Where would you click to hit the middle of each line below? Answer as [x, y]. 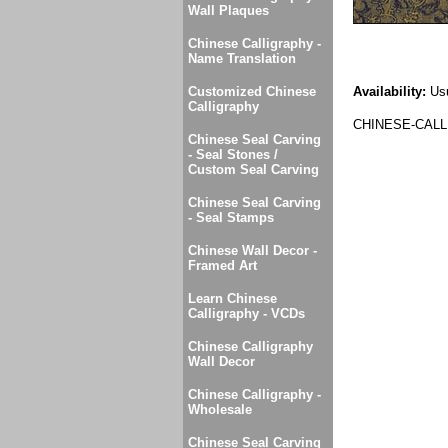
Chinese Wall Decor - [252, 250]
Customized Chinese [252, 91]
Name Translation [242, 58]
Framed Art [222, 265]
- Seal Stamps [231, 217]
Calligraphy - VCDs [246, 313]
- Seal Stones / [233, 154]
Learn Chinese [232, 298]
